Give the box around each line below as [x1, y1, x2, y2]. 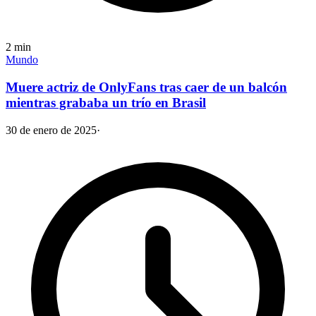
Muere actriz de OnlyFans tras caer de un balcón [6, 79, 287, 95]
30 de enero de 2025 [6, 123, 97, 136]
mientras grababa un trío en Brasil [6, 95, 206, 110]
